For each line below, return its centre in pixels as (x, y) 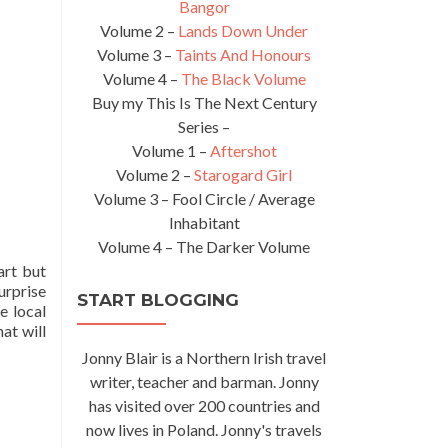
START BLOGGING (158, 300)
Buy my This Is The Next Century (204, 102)
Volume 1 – (170, 150)
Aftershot (243, 150)
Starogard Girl (243, 174)
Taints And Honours (243, 54)
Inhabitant (204, 222)
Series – (204, 126)
